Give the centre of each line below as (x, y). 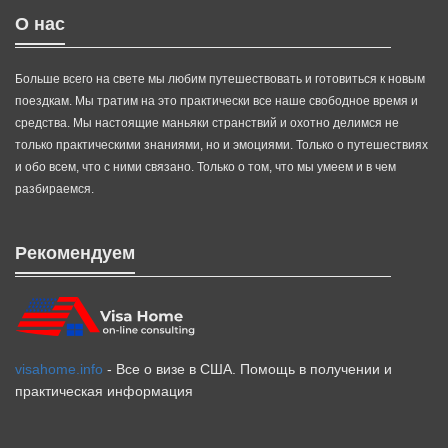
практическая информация (104, 391)
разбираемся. (54, 189)
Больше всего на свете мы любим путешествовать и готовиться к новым (220, 79)
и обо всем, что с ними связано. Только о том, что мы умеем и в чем (205, 167)
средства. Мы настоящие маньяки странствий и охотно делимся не (207, 123)
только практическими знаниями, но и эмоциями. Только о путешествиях (221, 145)
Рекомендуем (75, 253)
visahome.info (59, 369)
